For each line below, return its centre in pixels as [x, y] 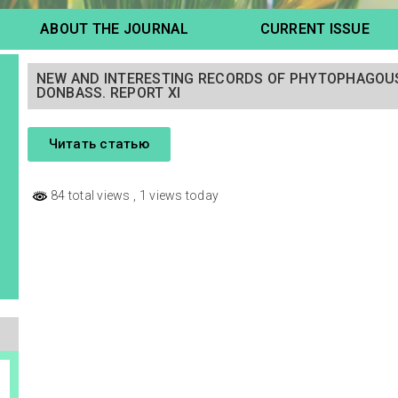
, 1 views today [176, 195]
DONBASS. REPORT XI [108, 93]
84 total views [91, 195]
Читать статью [99, 144]
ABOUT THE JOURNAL [115, 29]
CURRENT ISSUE [314, 29]
